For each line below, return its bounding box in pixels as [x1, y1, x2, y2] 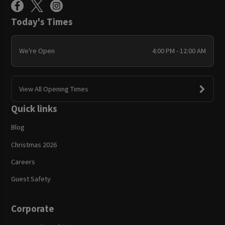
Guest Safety [11, 174, 51, 183]
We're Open [19, 46, 55, 56]
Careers [11, 157, 36, 166]
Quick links [11, 102, 58, 115]
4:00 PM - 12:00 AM [152, 46, 206, 56]
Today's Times [11, 15, 73, 28]
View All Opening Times [19, 84, 88, 93]
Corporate [11, 202, 55, 214]
